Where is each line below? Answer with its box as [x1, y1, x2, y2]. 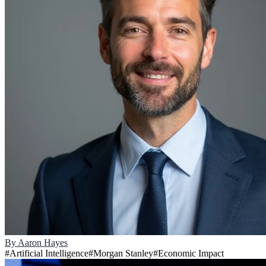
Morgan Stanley [93, 248, 153, 259]
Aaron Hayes [18, 237, 68, 248]
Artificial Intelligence [9, 248, 88, 259]
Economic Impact [158, 248, 224, 259]
